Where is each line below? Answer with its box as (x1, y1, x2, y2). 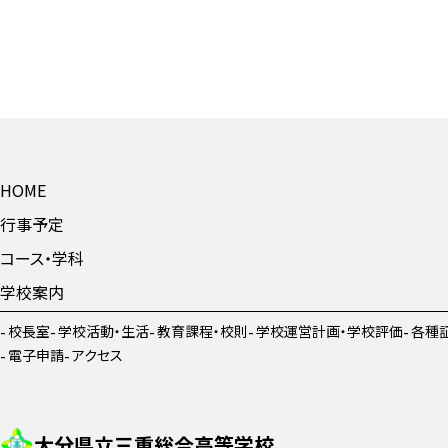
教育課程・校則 (157, 320, 248, 341)
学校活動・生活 (58, 320, 149, 341)
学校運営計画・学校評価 (256, 320, 403, 341)
